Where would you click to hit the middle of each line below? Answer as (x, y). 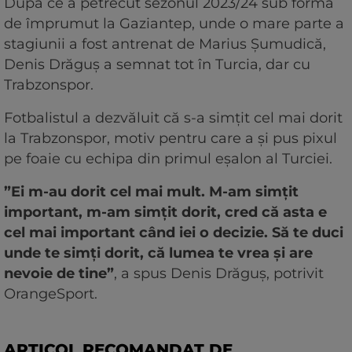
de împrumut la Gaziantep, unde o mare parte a (174, 23)
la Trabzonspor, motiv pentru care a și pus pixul (170, 138)
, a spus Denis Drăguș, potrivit (219, 273)
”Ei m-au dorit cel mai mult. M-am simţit (151, 191)
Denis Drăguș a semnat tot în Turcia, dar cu (157, 64)
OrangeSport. (51, 293)
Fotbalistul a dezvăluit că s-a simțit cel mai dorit (173, 117)
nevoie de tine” (59, 273)
